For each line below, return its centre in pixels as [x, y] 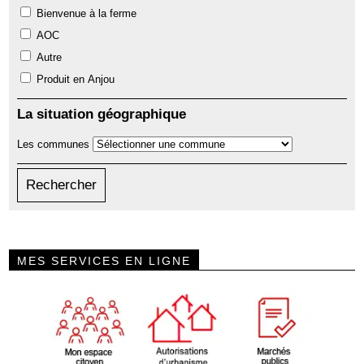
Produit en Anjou [76, 80]
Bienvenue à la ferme [87, 14]
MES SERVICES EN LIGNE [104, 261]
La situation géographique [102, 115]
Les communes [54, 145]
